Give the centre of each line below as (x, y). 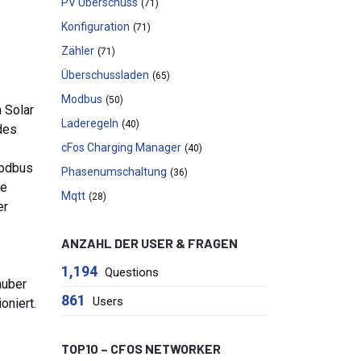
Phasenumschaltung (114, 172)
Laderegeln (90, 123)
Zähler (78, 51)
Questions (131, 272)
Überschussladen (105, 75)
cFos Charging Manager (121, 147)
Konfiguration (95, 27)
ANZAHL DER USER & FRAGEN (149, 243)
